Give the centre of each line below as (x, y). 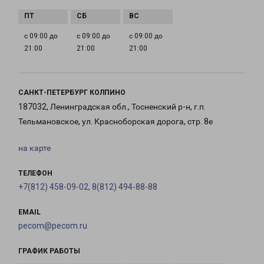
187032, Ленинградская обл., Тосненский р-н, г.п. (112, 107)
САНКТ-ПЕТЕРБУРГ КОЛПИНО (72, 93)
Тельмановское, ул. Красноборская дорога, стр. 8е (115, 122)
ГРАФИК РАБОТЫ (49, 251)
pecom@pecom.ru (53, 226)
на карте (34, 148)
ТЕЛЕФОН (35, 174)
